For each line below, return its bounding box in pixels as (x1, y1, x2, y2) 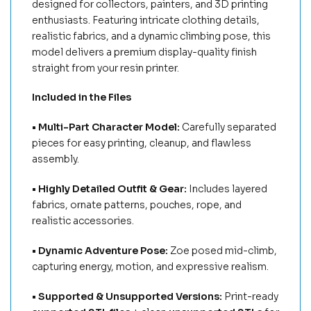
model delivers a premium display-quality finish (32, 45, 257, 58)
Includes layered (189, 183, 267, 196)
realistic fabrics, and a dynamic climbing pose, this (32, 29, 271, 42)
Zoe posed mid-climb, (170, 244, 277, 257)
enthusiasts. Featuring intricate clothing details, (32, 13, 260, 26)
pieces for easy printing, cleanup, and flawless (32, 137, 251, 150)
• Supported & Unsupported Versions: (32, 289, 224, 303)
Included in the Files (32, 91, 131, 104)
